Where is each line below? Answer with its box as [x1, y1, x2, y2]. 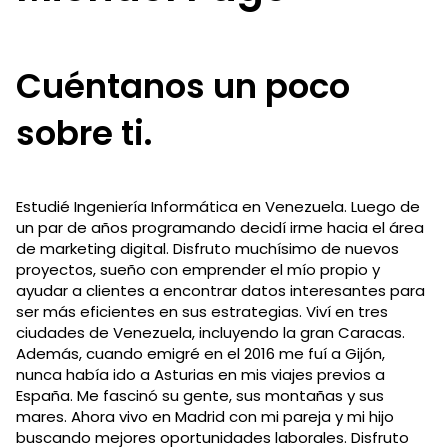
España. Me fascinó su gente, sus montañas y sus [16, 384, 384, 406]
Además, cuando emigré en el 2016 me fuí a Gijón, [16, 342, 385, 364]
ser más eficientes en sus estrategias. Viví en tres [16, 300, 388, 322]
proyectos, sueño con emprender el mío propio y [16, 258, 380, 280]
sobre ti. [16, 108, 153, 157]
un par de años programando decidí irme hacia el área [16, 216, 424, 238]
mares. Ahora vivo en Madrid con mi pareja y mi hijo [16, 405, 394, 427]
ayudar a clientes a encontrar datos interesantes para [16, 279, 425, 301]
